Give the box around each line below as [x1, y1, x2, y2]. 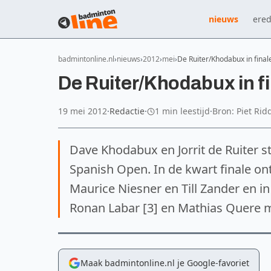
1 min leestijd [155, 105, 210, 117]
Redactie [109, 105, 145, 117]
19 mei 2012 [58, 105, 107, 117]
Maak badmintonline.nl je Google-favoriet [80, 257, 249, 269]
